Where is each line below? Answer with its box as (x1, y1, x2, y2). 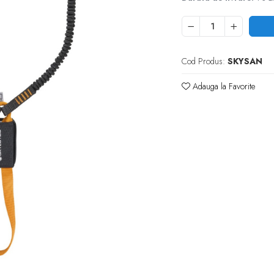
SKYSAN (228, 54, 263, 67)
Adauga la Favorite (190, 80, 256, 92)
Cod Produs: (182, 54, 226, 67)
